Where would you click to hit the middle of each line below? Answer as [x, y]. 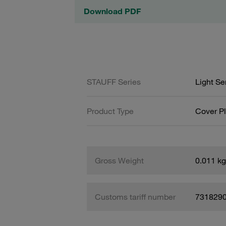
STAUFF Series [114, 81]
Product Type [110, 111]
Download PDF [112, 11]
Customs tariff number [135, 196]
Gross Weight [119, 160]
